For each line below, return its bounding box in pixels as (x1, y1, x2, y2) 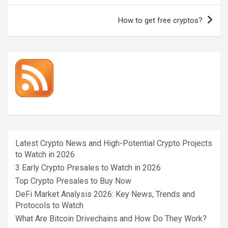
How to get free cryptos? (118, 15, 203, 25)
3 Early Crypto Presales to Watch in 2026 (15, 162, 161, 173)
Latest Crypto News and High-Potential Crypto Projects (15, 138, 212, 148)
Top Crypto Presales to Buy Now (15, 176, 131, 186)
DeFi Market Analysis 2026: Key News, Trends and (15, 189, 195, 199)
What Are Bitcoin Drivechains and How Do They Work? (15, 213, 207, 223)
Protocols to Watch (15, 200, 83, 210)
